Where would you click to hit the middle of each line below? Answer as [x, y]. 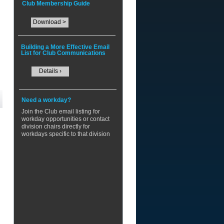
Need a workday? [47, 100]
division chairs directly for [55, 126]
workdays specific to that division [65, 134]
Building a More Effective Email [65, 47]
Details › [50, 71]
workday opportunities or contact [65, 119]
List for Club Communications [63, 53]
